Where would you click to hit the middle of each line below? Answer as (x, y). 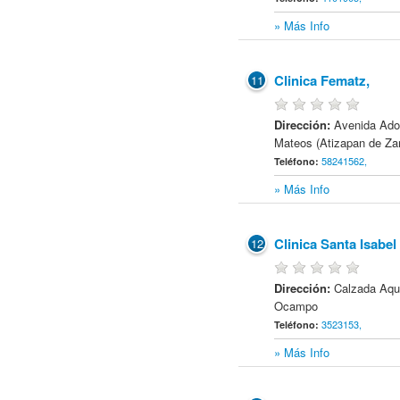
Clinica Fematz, (322, 80)
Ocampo (296, 306)
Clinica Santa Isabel (336, 244)
